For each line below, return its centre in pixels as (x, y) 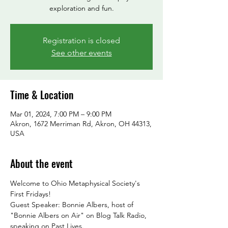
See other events (81, 53)
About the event (41, 164)
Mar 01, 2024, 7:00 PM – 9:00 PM (61, 114)
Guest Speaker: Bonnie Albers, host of (73, 205)
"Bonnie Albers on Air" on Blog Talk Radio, (79, 216)
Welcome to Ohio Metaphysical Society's (76, 183)
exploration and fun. (81, 8)
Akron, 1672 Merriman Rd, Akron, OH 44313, (81, 124)
